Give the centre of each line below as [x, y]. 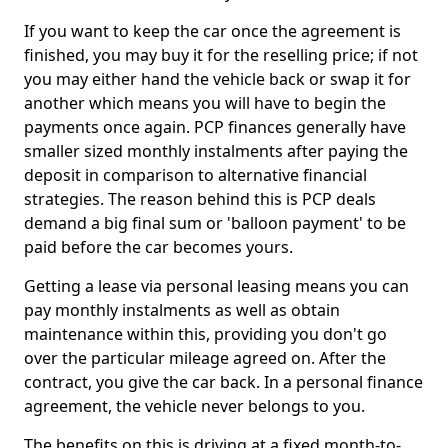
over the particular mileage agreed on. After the [205, 358]
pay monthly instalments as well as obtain [182, 310]
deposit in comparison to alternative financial [195, 175]
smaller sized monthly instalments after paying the [216, 151]
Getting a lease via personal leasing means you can [216, 286]
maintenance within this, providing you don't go [205, 334]
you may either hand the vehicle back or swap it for [217, 79]
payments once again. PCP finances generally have [215, 127]
